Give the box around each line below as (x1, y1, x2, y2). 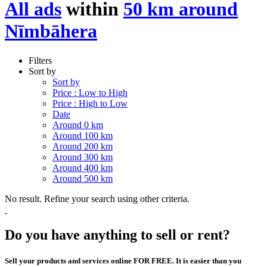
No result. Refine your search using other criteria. (5, 193, 190, 204)
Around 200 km (52, 141, 113, 151)
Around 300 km (52, 151, 113, 162)
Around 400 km (52, 162, 113, 173)
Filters (29, 55, 52, 66)
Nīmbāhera (5, 20, 97, 42)
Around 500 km (52, 173, 113, 184)
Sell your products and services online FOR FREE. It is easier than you (5, 256, 241, 265)
